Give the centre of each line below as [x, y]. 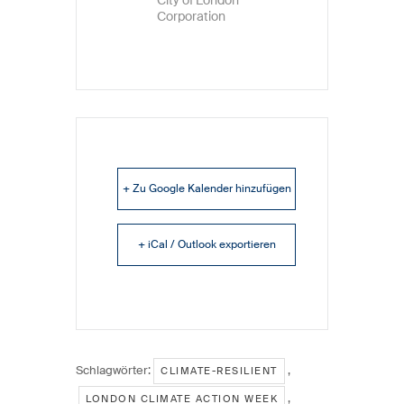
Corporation [191, 16]
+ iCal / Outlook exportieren [207, 244]
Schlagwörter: [113, 370]
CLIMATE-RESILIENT [219, 370]
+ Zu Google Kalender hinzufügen [207, 188]
